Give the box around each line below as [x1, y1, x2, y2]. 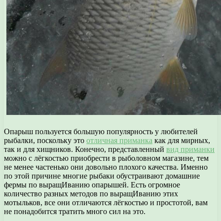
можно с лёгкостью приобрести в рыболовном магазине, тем [4, 153, 209, 162]
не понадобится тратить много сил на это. [4, 207, 146, 216]
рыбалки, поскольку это [4, 136, 86, 145]
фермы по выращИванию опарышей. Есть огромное [4, 180, 180, 189]
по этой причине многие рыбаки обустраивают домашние [4, 171, 200, 180]
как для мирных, [152, 136, 210, 145]
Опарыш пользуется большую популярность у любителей [4, 127, 198, 136]
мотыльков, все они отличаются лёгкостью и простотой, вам [4, 198, 208, 207]
